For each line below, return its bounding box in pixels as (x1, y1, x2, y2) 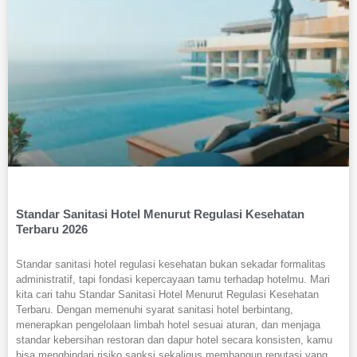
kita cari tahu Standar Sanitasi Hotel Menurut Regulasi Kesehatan (16, 288, 319, 301)
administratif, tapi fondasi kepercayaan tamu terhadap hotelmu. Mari (16, 273, 330, 286)
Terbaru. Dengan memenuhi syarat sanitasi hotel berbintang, (16, 304, 293, 316)
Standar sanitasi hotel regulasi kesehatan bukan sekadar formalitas (16, 258, 326, 271)
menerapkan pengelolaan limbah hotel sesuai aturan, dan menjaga (16, 319, 320, 331)
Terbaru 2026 (16, 222, 88, 237)
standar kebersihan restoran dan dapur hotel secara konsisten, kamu (16, 334, 332, 347)
